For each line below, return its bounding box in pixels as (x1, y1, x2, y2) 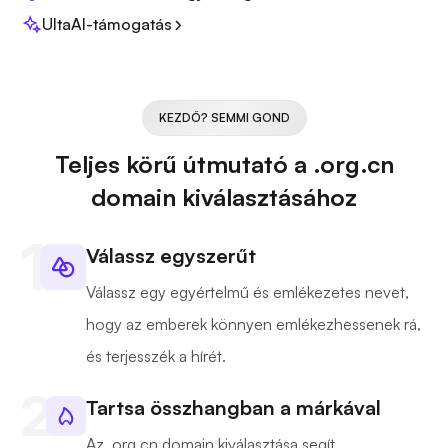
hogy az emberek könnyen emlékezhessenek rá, (86, 314, 421, 335)
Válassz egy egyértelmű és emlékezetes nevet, (86, 282, 409, 303)
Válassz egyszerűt (86, 243, 256, 269)
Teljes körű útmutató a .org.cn (54, 149, 394, 180)
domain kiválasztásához (91, 182, 357, 213)
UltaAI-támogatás (42, 14, 172, 35)
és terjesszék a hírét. (86, 346, 226, 367)
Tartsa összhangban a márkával (86, 395, 381, 421)
